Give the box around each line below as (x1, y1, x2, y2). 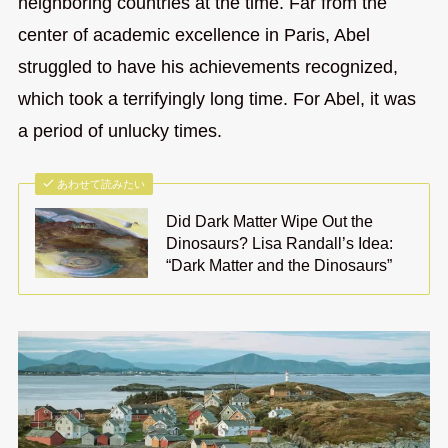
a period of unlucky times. (17, 121, 222, 142)
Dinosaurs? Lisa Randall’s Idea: (166, 234, 394, 253)
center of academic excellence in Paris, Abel (17, 25, 370, 46)
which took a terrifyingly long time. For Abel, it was (17, 89, 416, 110)
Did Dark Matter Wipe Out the (166, 212, 374, 231)
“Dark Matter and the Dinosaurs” (166, 256, 393, 275)
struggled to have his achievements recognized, (17, 57, 398, 78)
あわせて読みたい (57, 178, 146, 191)
